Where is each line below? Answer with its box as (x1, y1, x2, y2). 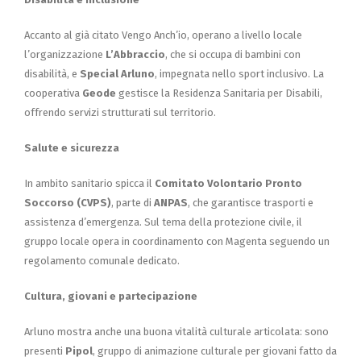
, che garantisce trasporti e (188, 196, 313, 209)
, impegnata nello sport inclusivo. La (155, 67, 324, 80)
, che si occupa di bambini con (165, 48, 301, 60)
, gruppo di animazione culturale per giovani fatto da (93, 344, 337, 357)
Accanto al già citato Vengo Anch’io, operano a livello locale (24, 28, 302, 41)
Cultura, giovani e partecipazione (24, 289, 197, 302)
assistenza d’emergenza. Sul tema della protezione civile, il (24, 215, 302, 228)
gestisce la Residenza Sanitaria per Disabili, (116, 86, 322, 99)
